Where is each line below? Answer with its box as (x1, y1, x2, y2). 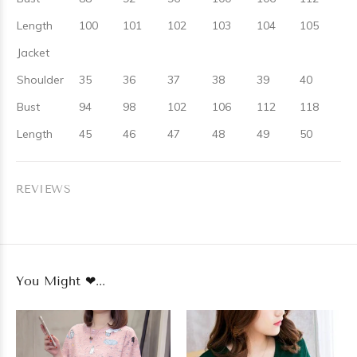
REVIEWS (16, 182, 71, 196)
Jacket (17, 45, 49, 60)
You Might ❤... (16, 273, 105, 288)
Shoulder (17, 73, 64, 87)
